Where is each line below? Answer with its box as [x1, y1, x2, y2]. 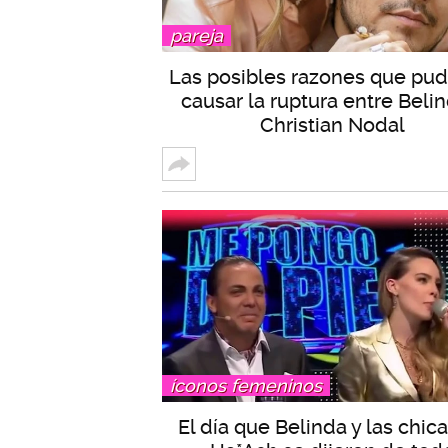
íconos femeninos [170, 374, 322, 396]
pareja [170, 24, 223, 46]
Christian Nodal [260, 112, 405, 137]
